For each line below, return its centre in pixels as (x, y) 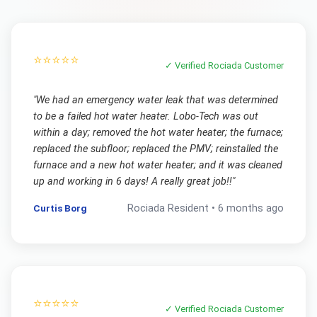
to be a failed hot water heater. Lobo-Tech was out (145, 116)
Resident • (192, 209)
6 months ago (251, 209)
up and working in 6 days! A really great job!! (132, 181)
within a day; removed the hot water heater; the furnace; (158, 132)
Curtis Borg (60, 208)
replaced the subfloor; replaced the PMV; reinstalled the (155, 149)
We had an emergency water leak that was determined (157, 100)
